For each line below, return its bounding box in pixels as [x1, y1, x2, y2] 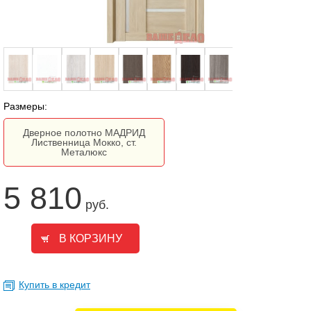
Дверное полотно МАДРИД [23, 127, 145, 138]
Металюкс [61, 146, 107, 158]
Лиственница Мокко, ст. [31, 137, 137, 148]
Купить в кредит [19, 279, 90, 290]
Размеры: [3, 101, 47, 112]
